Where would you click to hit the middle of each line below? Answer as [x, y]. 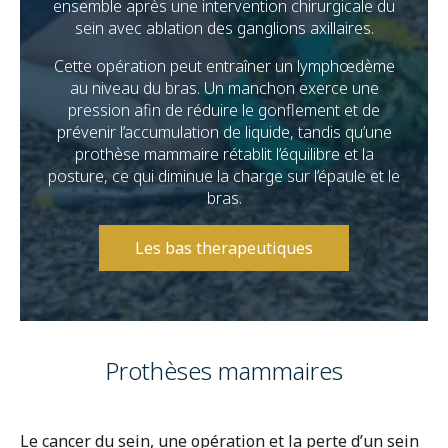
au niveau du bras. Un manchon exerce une [224, 88]
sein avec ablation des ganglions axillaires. [224, 28]
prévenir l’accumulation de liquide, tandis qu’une [224, 132]
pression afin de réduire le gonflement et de [224, 110]
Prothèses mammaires [224, 370]
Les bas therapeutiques [224, 248]
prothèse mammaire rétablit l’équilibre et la [224, 154]
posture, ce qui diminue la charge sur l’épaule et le [224, 176]
